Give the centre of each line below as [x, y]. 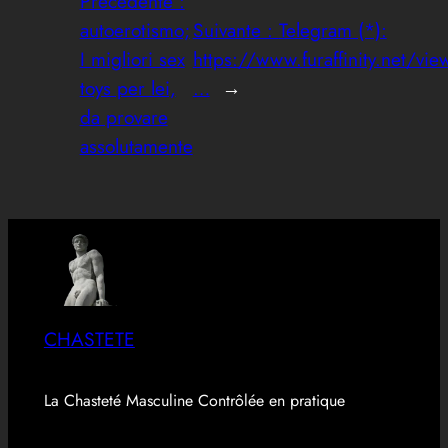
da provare [123, 117]
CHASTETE [89, 338]
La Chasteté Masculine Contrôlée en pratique [194, 401]
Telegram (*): [332, 30]
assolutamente [136, 146]
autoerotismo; [134, 30]
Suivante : [235, 30]
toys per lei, [127, 88]
